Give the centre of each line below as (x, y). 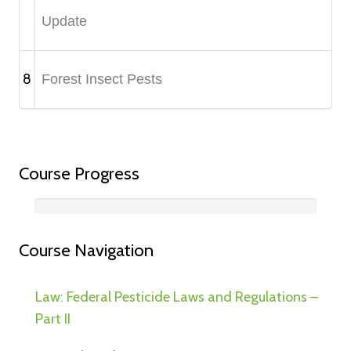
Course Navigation (86, 250)
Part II (53, 318)
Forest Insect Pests (101, 79)
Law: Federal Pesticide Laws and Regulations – (177, 297)
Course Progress (79, 173)
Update (64, 21)
